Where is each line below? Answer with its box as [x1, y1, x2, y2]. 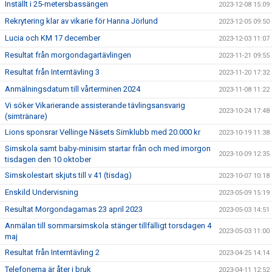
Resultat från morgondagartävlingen [5, 50, 131, 59]
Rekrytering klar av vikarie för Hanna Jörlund [5, 16, 158, 25]
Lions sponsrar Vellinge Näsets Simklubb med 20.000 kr [5, 127, 200, 137]
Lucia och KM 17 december [5, 33, 100, 42]
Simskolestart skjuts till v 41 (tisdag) [5, 171, 132, 180]
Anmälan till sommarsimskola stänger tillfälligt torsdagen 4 [5, 221, 211, 230]
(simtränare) [5, 112, 47, 121]
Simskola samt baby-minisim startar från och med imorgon [5, 144, 211, 153]
